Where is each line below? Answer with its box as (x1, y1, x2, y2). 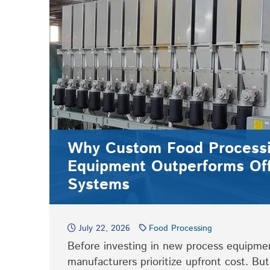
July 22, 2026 (78, 222, 130, 234)
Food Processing (149, 222, 212, 234)
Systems (67, 174, 135, 196)
